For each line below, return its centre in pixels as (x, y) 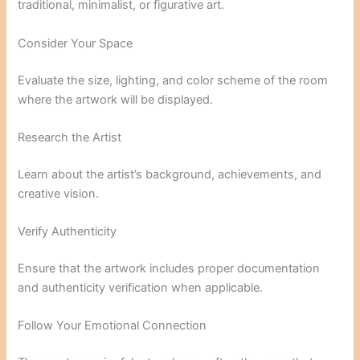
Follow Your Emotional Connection (112, 326)
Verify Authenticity (67, 232)
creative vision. (59, 193)
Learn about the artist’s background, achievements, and (170, 174)
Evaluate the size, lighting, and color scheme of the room (173, 80)
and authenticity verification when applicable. (141, 287)
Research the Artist (70, 137)
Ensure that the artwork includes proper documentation (169, 268)
